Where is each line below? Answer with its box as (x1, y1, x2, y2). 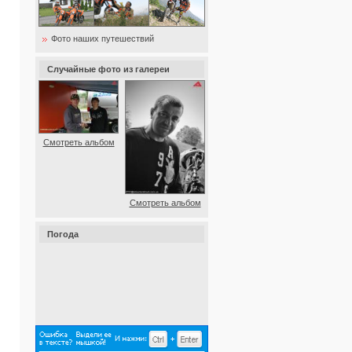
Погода (47, 229, 79, 239)
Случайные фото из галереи (47, 64, 170, 74)
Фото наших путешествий (51, 34, 154, 43)
